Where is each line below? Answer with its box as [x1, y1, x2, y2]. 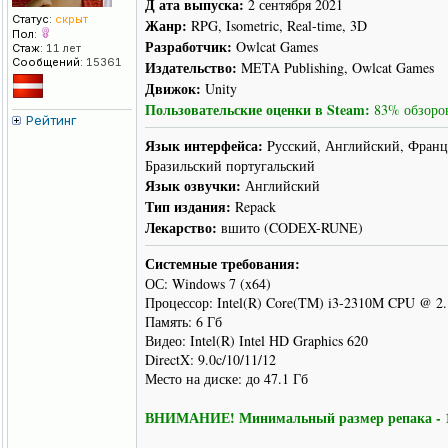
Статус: [12, 12, 52, 27]
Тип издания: [145, 196, 231, 218]
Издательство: [145, 57, 237, 79]
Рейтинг [26, 112, 77, 129]
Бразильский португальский [145, 156, 315, 176]
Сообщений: [12, 55, 83, 70]
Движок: [145, 78, 201, 100]
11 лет [43, 41, 81, 56]
